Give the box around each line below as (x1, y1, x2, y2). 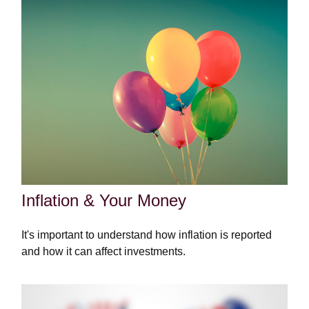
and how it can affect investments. (21, 246, 186, 258)
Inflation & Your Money (21, 191, 187, 210)
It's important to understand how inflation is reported (21, 229, 272, 241)
